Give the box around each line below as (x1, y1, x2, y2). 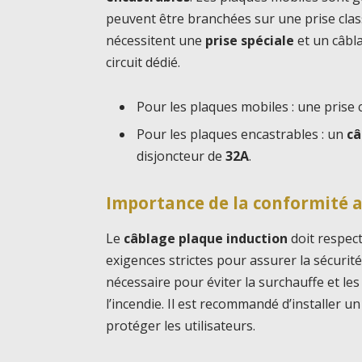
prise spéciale (205, 31, 295, 49)
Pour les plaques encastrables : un (137, 125, 347, 144)
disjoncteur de (137, 147, 226, 166)
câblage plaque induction (124, 229, 288, 247)
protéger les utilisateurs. (106, 316, 256, 335)
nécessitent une (106, 31, 206, 49)
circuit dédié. (106, 53, 181, 71)
